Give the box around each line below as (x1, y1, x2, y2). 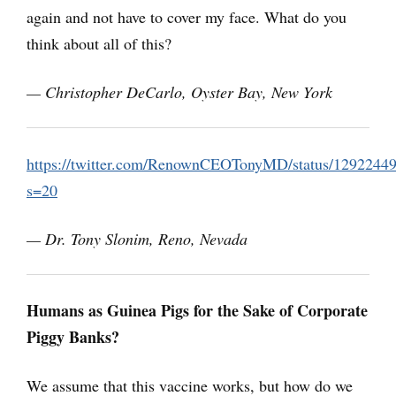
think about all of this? (27, 33, 171, 55)
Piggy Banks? (27, 325, 119, 349)
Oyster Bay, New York (191, 81, 332, 103)
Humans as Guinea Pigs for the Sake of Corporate (27, 299, 368, 323)
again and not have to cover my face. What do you (27, 6, 346, 28)
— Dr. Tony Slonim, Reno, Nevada (27, 228, 247, 250)
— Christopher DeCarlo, (27, 81, 191, 103)
